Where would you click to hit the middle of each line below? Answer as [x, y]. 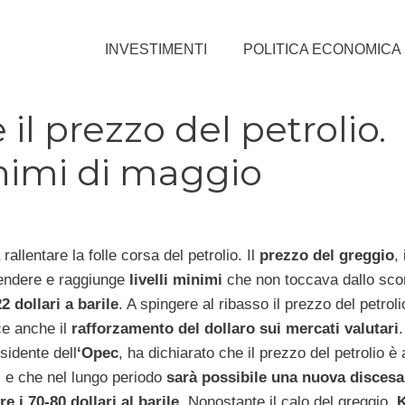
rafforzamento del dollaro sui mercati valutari [235, 329]
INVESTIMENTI [156, 49]
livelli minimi [175, 280]
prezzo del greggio [326, 256]
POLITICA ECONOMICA [322, 49]
